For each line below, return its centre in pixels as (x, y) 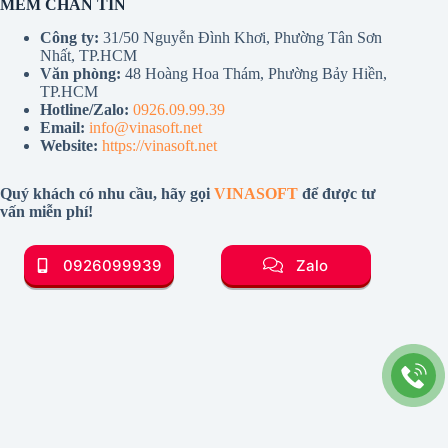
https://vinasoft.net (159, 145)
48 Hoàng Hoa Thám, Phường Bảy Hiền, (256, 73)
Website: (69, 145)
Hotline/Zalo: (84, 109)
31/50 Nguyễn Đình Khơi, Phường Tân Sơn (240, 37)
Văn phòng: (80, 73)
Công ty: (69, 37)
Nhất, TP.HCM (88, 55)
